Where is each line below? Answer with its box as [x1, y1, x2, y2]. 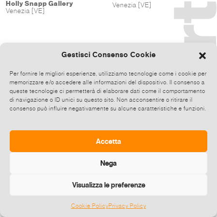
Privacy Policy [108, 202, 146, 209]
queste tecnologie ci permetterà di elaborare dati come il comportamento [10, 88, 205, 94]
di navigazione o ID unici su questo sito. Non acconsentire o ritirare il [10, 96, 193, 103]
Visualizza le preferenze [72, 180, 145, 189]
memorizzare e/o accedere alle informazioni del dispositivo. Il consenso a [10, 79, 205, 86]
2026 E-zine [92, 205, 131, 213]
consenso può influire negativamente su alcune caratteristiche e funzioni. [10, 105, 206, 112]
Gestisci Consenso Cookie [61, 50, 156, 59]
